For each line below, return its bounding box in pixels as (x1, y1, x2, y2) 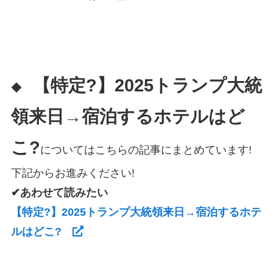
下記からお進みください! (10, 167, 135, 180)
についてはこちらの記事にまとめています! (40, 144, 252, 157)
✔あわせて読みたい (10, 186, 108, 199)
